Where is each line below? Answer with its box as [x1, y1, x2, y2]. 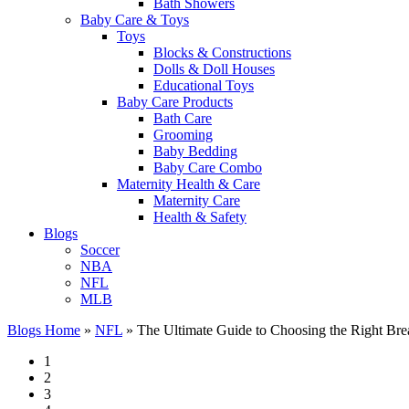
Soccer [80, 242, 120, 257]
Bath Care [153, 110, 212, 126]
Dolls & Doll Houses [153, 61, 275, 77]
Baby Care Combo [153, 160, 262, 175]
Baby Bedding [153, 143, 237, 159]
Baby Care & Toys [80, 12, 189, 27]
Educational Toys [153, 78, 254, 93]
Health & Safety [153, 209, 246, 225]
